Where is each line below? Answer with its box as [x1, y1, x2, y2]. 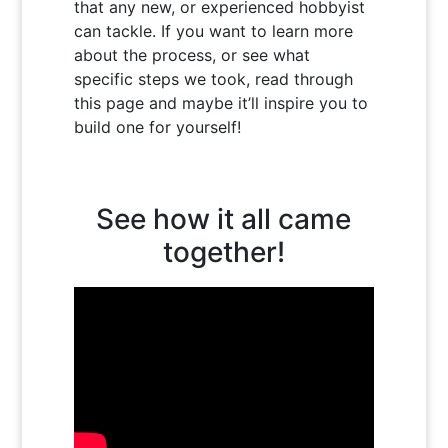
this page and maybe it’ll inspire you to [74, 93, 369, 114]
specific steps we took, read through [74, 69, 354, 90]
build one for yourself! [74, 117, 242, 138]
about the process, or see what [74, 45, 311, 66]
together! [162, 235, 285, 270]
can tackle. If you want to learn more [74, 21, 354, 42]
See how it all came [96, 202, 352, 237]
